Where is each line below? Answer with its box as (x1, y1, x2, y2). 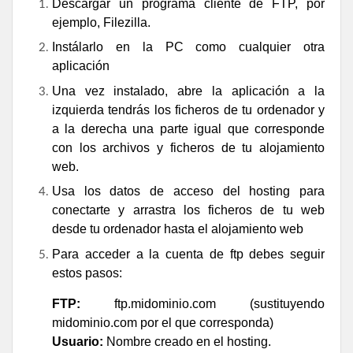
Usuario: (52, 334, 103, 348)
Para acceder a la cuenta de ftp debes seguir (52, 247, 325, 261)
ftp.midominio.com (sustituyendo (80, 296, 325, 310)
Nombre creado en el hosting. (103, 334, 271, 348)
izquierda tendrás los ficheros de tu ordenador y (52, 102, 325, 117)
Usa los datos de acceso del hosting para (52, 184, 325, 199)
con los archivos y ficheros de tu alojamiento (52, 140, 325, 154)
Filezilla (103, 15, 147, 29)
